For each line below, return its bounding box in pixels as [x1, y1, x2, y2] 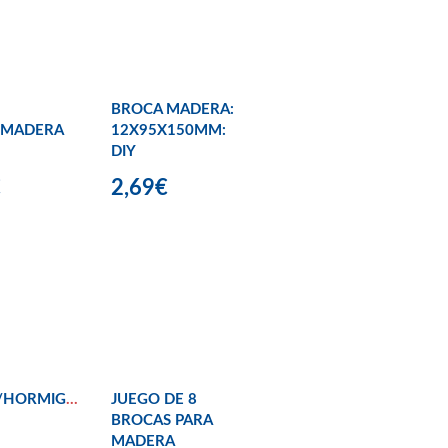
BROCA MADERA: [111, 101, 234, 117]
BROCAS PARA [111, 413, 212, 429]
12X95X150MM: [111, 122, 226, 138]
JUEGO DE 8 [111, 392, 197, 408]
